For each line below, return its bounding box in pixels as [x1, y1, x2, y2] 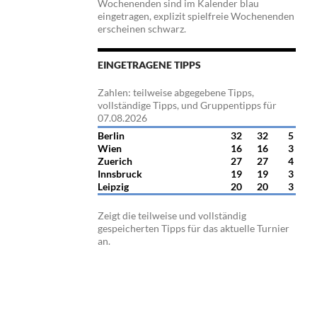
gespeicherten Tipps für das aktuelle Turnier [98, 222, 289, 235]
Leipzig [98, 180, 129, 193]
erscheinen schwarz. [98, 23, 186, 35]
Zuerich [98, 155, 132, 168]
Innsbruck [98, 168, 142, 180]
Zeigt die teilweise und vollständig [98, 209, 246, 222]
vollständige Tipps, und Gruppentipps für [98, 99, 277, 112]
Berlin [98, 129, 125, 142]
